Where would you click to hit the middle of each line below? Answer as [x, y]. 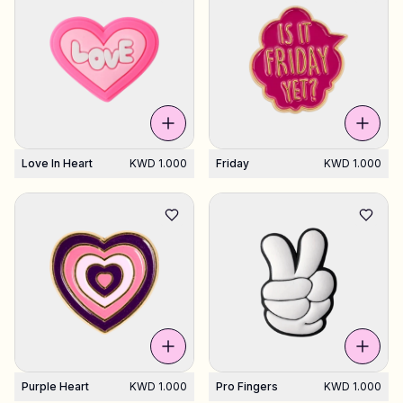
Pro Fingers [247, 386]
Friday [233, 163]
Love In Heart [57, 163]
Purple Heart [55, 386]
